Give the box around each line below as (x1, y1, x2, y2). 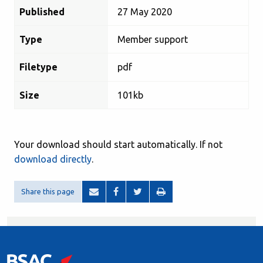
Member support (117, 33, 188, 45)
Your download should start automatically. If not (14, 139, 222, 150)
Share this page (21, 187, 75, 195)
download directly (14, 154, 92, 164)
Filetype (19, 62, 58, 73)
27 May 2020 (117, 6, 173, 17)
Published (19, 6, 65, 17)
